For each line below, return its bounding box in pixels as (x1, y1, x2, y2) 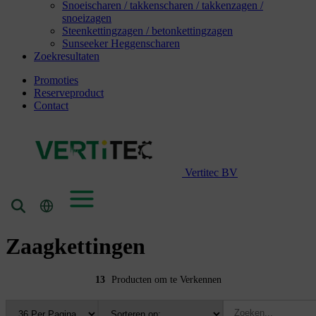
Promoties (34, 73, 78, 86)
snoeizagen (62, 11, 111, 24)
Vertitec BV (185, 166, 238, 178)
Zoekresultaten (34, 49, 99, 62)
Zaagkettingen (6, 233, 145, 259)
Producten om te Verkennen (111, 274, 221, 286)
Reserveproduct (34, 86, 104, 99)
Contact (34, 99, 68, 111)
